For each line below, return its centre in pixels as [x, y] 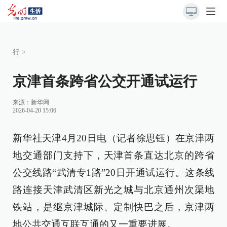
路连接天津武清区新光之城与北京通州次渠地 [113, 190]
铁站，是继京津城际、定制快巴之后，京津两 [113, 207]
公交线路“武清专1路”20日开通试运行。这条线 [113, 173]
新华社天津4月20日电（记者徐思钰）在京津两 [113, 138]
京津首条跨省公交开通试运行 [105, 81]
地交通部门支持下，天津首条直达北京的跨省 [113, 155]
